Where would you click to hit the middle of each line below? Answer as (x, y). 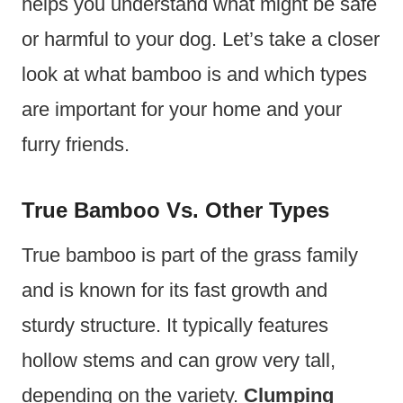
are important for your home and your (182, 110)
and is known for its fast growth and (175, 291)
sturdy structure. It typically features (175, 326)
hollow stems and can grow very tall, (179, 361)
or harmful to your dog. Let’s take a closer (201, 40)
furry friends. (76, 145)
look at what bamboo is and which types (194, 75)
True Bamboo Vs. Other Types (175, 210)
